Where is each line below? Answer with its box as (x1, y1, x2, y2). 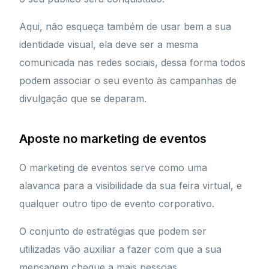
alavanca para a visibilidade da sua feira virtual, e (19, 180, 243, 192)
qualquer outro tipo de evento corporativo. (19, 198, 215, 210)
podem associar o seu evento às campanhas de (19, 74, 237, 87)
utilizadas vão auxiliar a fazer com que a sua (19, 243, 222, 256)
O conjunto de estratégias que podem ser (19, 225, 207, 238)
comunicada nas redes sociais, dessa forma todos (19, 56, 246, 69)
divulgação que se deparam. (19, 92, 147, 105)
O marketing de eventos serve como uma (19, 162, 208, 174)
